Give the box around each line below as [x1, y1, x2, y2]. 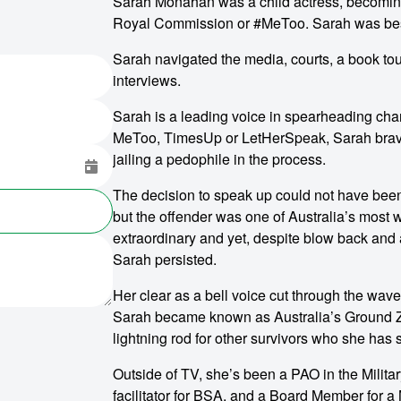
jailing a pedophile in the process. [112, 149, 326, 169]
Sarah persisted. [112, 249, 217, 269]
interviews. [112, 70, 181, 90]
